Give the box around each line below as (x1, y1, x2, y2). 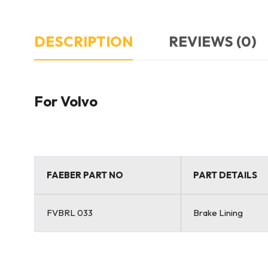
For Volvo (34, 92, 98, 110)
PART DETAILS (193, 169, 257, 181)
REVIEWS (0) (169, 32, 257, 50)
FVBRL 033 (47, 207, 93, 218)
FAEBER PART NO (47, 169, 123, 181)
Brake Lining (193, 207, 243, 218)
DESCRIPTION (34, 32, 133, 50)
